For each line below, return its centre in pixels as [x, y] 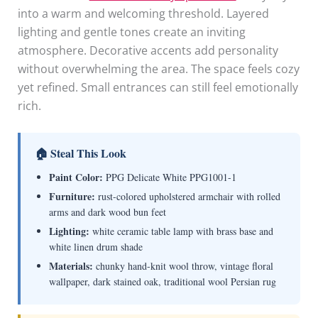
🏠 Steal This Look [80, 153]
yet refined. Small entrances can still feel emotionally [158, 87]
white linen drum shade [95, 247]
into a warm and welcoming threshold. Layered [143, 13]
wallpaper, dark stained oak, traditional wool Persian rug [162, 282]
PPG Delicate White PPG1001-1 [169, 177]
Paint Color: [76, 177]
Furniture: [72, 197]
